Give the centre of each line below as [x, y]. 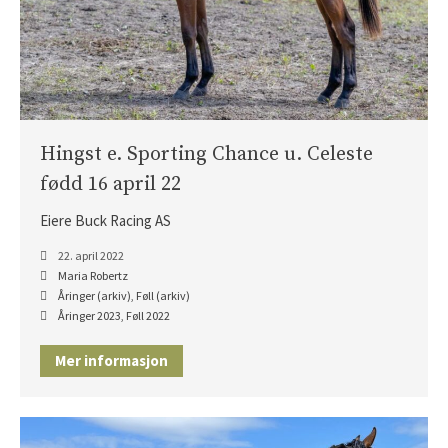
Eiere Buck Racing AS [105, 221]
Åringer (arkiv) [94, 296]
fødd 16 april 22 [110, 185]
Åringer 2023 [89, 316]
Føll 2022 [148, 316]
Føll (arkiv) [163, 296]
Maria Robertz [93, 276]
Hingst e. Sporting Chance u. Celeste [206, 155]
